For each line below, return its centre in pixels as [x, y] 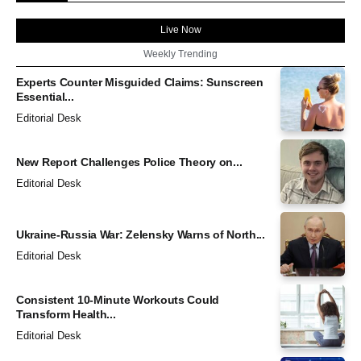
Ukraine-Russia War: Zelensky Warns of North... [141, 234]
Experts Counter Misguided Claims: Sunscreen [140, 82]
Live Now [180, 30]
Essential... [45, 96]
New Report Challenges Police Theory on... [129, 162]
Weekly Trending [180, 54]
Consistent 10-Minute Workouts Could [118, 299]
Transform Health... [66, 314]
